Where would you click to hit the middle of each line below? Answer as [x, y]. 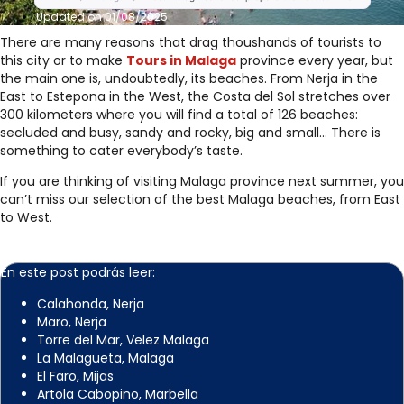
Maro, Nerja [72, 321]
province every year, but [315, 60]
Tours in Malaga [181, 60]
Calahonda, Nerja [91, 303]
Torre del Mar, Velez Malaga [123, 340]
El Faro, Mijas [75, 376]
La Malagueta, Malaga [106, 358]
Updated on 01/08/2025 [102, 17]
